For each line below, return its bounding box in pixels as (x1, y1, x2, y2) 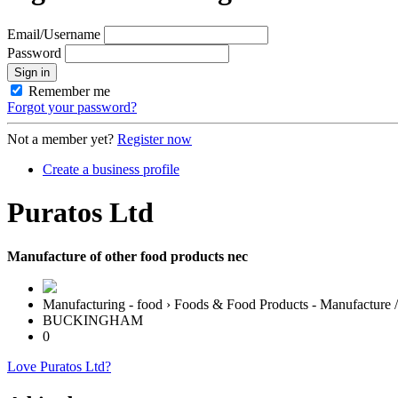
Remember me (28, 83, 110, 99)
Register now (117, 131, 192, 147)
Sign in (14, 65, 50, 79)
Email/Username (7, 26, 100, 42)
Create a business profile (43, 161, 179, 177)
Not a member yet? (7, 131, 114, 147)
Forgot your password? (7, 99, 137, 115)
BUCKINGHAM (43, 312, 143, 328)
